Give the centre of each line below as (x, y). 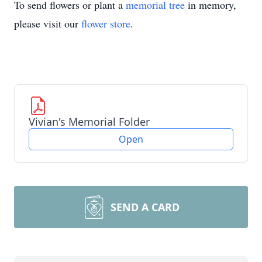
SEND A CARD (145, 207)
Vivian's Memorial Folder (89, 122)
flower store (106, 23)
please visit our (48, 23)
